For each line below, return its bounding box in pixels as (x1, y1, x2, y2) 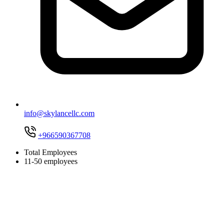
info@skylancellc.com (24, 108, 94, 117)
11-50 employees (24, 156, 77, 165)
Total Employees (24, 147, 77, 156)
